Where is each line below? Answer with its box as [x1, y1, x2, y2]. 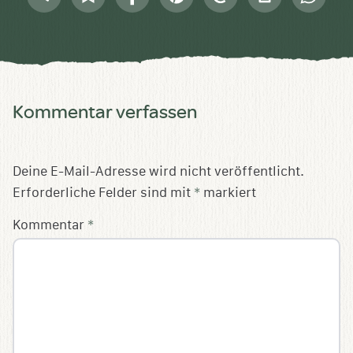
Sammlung [76, 3, 143, 19]
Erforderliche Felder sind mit [13, 184, 194, 200]
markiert [200, 184, 256, 200]
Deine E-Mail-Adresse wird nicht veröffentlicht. [13, 163, 304, 179]
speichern [76, 22, 138, 38]
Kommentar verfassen [13, 98, 197, 123]
